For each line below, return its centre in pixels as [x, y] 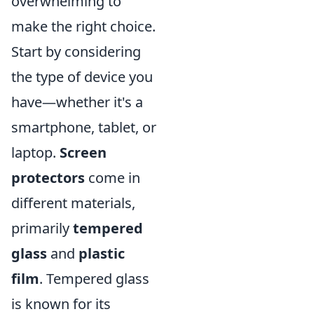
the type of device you [82, 77]
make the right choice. [83, 26]
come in [112, 178]
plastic [102, 253]
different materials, [73, 203]
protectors [48, 178]
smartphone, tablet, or [84, 127]
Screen [83, 152]
